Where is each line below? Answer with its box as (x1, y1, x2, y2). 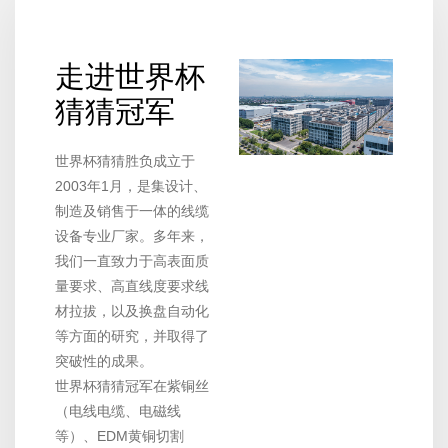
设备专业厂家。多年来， (55, 228, 209, 245)
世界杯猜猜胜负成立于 (55, 153, 195, 170)
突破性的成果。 (55, 353, 153, 370)
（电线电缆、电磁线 (55, 403, 181, 420)
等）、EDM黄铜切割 (55, 428, 184, 445)
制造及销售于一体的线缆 (55, 203, 209, 220)
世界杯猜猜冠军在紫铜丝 (55, 378, 209, 395)
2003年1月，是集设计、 (55, 178, 207, 195)
